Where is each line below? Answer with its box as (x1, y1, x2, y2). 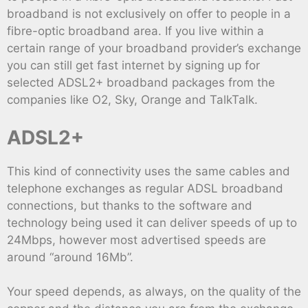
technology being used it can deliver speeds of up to (7, 215, 297, 230)
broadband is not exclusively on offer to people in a (7, 7, 291, 21)
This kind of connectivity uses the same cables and (7, 164, 290, 178)
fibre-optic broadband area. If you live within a (7, 24, 264, 38)
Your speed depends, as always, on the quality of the (7, 285, 301, 299)
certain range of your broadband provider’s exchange (7, 41, 301, 56)
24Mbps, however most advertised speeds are (7, 232, 266, 247)
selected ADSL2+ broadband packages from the (7, 76, 275, 90)
